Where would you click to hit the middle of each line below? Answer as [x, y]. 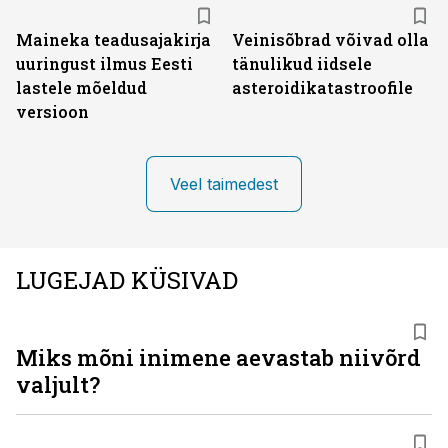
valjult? [58, 384]
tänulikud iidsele [302, 63]
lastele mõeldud [81, 87]
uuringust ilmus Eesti [104, 63]
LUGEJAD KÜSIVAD [127, 280]
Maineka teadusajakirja [113, 39]
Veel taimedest [224, 184]
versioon [52, 111]
